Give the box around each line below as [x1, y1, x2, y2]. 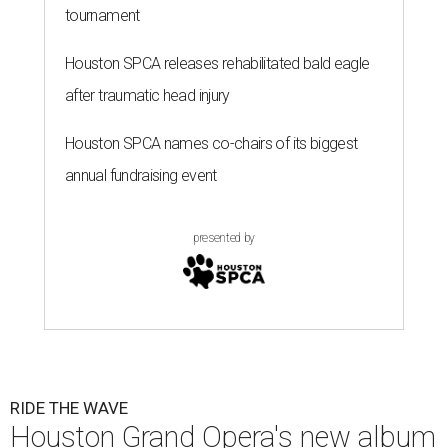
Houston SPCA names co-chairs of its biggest [65, 133, 358, 153]
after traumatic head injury [65, 85, 230, 105]
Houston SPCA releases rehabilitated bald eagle [65, 53, 370, 73]
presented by [193, 230, 255, 245]
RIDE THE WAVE [10, 397, 128, 418]
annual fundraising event [65, 165, 217, 185]
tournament [65, 5, 140, 25]
